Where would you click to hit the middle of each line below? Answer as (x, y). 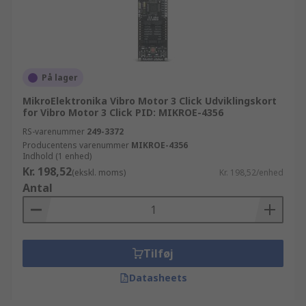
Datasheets (158, 278)
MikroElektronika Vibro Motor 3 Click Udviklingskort (150, 101)
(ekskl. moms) (99, 172)
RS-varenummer (54, 131)
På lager (60, 78)
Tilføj (158, 253)
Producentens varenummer (76, 145)
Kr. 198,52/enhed (251, 172)
